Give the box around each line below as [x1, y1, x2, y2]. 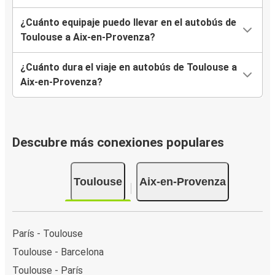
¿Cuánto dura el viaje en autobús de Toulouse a [20, 61, 237, 74]
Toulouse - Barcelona [12, 246, 104, 258]
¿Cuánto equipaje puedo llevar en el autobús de [20, 17, 236, 29]
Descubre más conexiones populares [12, 135, 224, 150]
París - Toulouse [12, 227, 83, 239]
